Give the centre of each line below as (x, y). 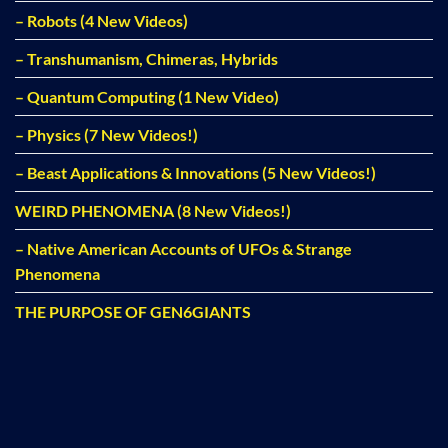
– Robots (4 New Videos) (101, 21)
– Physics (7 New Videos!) (106, 135)
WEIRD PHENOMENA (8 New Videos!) (153, 211)
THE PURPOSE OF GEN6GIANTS (133, 312)
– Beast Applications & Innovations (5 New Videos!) (195, 173)
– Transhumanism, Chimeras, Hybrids (146, 59)
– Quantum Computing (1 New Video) (147, 97)
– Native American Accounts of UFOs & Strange (183, 249)
